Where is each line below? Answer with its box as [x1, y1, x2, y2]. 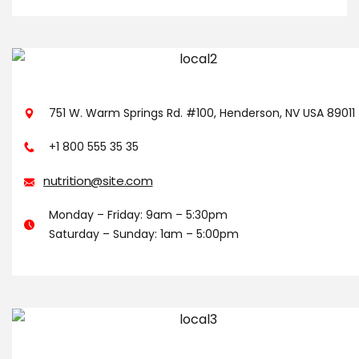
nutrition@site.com [43, 172, 153, 190]
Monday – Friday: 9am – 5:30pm [49, 207, 228, 224]
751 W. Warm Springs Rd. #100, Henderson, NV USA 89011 [49, 105, 356, 122]
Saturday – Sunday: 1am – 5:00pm [49, 226, 240, 243]
